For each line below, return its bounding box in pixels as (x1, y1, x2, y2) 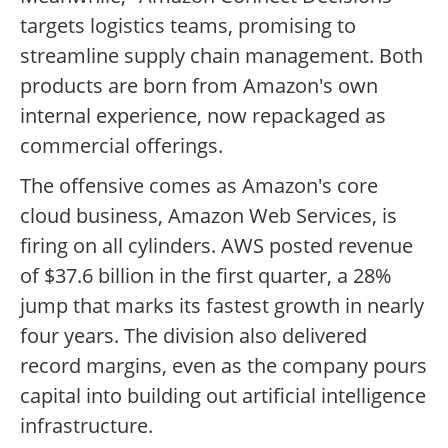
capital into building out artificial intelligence (20, 382, 426, 410)
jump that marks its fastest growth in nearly (20, 292, 424, 320)
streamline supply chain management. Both (20, 42, 423, 70)
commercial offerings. (20, 132, 223, 160)
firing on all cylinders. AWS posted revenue (20, 232, 413, 260)
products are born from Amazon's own (20, 72, 378, 100)
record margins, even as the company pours (20, 352, 427, 380)
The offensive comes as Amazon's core (20, 172, 378, 200)
